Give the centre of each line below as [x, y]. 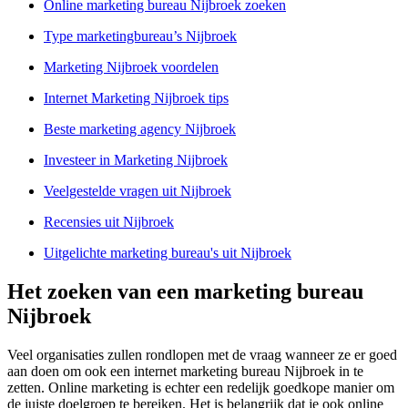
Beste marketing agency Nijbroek [140, 129]
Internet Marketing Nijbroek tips [136, 98]
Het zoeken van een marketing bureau [185, 292]
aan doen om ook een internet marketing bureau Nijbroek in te [185, 372]
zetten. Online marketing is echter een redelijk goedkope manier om [201, 388]
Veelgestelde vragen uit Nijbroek [138, 191]
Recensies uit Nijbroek [109, 222]
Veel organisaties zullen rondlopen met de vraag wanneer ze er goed [202, 355]
